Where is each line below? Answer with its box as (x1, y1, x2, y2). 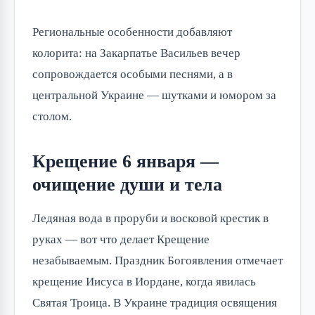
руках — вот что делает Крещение (32, 232, 210, 246)
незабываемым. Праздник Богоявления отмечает (32, 253, 283, 267)
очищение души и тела (32, 174, 222, 195)
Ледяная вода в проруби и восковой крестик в (32, 211, 269, 225)
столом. (32, 109, 72, 123)
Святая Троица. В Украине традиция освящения (32, 295, 277, 309)
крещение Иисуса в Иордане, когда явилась (32, 274, 256, 288)
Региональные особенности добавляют (32, 25, 232, 39)
